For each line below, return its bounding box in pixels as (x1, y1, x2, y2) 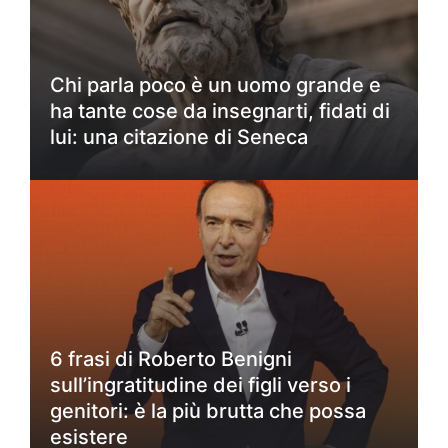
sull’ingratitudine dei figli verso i (50, 372, 351, 397)
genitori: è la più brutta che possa (50, 398, 366, 423)
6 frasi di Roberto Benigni (50, 346, 292, 371)
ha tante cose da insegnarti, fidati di (50, 98, 390, 123)
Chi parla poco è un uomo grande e (50, 72, 381, 97)
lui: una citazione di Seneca (50, 124, 308, 149)
